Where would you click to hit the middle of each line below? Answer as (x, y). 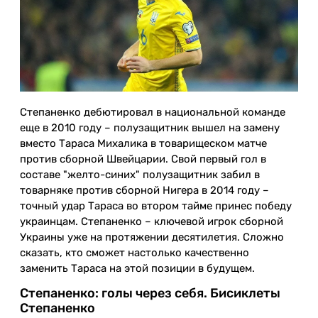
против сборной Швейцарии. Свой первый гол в (143, 159)
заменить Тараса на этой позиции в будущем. (137, 268)
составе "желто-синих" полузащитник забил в (140, 174)
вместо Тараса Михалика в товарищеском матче (143, 143)
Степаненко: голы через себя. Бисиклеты (150, 294)
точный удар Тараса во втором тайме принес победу (156, 205)
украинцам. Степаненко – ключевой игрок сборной (152, 221)
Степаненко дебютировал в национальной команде (153, 112)
